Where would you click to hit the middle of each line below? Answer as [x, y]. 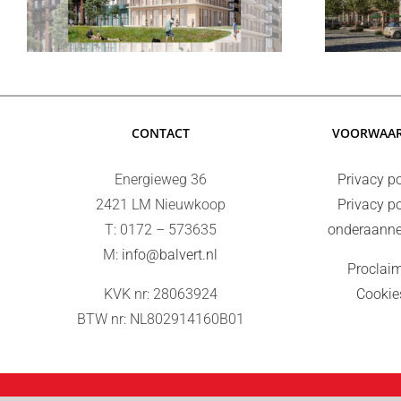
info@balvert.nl [170, 254]
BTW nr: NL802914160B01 [160, 319]
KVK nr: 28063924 [160, 294]
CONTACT [160, 132]
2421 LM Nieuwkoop [160, 204]
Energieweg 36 [160, 179]
